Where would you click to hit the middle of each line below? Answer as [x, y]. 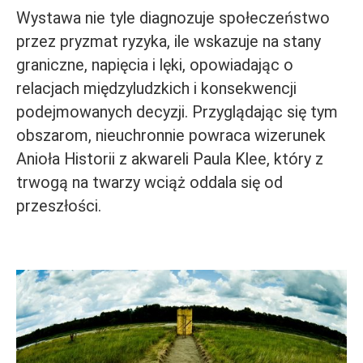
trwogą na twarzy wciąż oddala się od [149, 183]
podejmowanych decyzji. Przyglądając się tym [177, 112]
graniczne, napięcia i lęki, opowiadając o [155, 65]
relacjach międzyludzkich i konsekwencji [156, 89]
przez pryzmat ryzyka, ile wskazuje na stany [169, 42]
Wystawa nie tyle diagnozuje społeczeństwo [173, 18]
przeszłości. [59, 206]
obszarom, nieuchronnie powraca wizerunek [171, 136]
